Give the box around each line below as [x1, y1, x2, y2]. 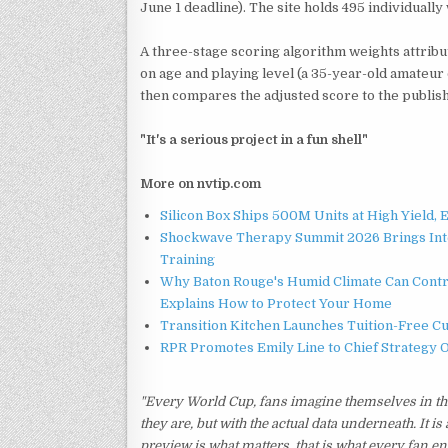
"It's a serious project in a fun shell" [140, 131, 368, 147]
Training [160, 251, 215, 267]
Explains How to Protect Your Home [160, 295, 392, 311]
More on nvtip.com [140, 175, 261, 191]
